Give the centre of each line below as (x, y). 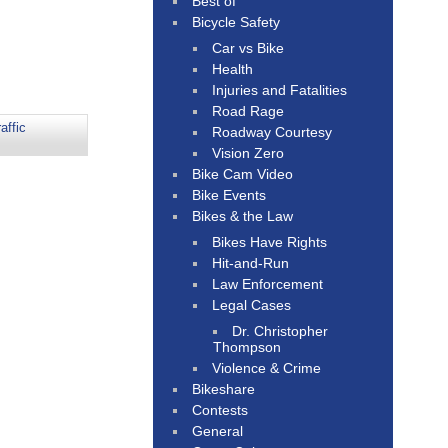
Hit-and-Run (251, 262)
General (218, 430)
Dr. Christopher (280, 330)
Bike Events (229, 194)
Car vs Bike (248, 47)
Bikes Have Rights (270, 241)
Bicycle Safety (236, 21)
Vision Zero (248, 152)
